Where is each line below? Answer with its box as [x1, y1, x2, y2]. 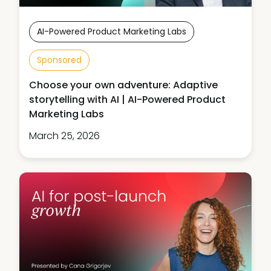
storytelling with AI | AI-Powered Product [29, 92, 226, 106]
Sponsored [37, 53, 82, 66]
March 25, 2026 [29, 128, 100, 143]
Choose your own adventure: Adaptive [29, 77, 218, 92]
